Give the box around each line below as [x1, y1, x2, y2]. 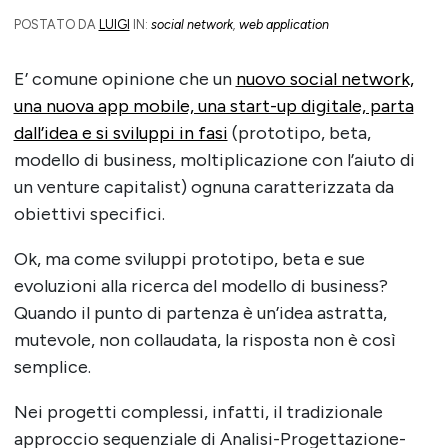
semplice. [13, 356, 91, 379]
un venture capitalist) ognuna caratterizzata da [13, 176, 394, 199]
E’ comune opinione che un [13, 68, 236, 91]
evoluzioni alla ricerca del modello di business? [13, 275, 388, 298]
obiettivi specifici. [13, 203, 165, 226]
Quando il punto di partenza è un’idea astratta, [13, 302, 387, 325]
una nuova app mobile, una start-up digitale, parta [13, 95, 414, 118]
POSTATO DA [13, 16, 99, 32]
